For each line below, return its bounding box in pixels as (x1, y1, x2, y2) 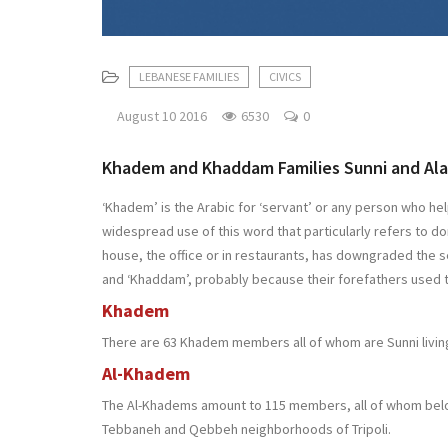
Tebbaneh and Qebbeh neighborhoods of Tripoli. (102, 419, 394, 438)
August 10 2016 (117, 106, 207, 125)
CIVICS (269, 68, 301, 84)
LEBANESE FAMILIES (139, 68, 239, 84)
